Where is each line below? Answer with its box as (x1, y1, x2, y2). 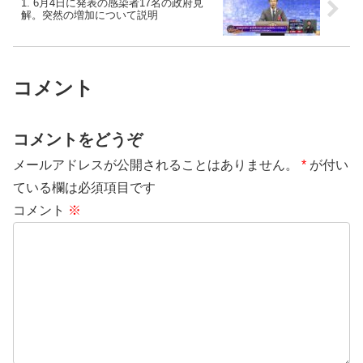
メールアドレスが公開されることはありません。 (13, 157, 298, 172)
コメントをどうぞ (13, 130, 143, 148)
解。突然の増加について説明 (21, 9, 158, 22)
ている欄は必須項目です (13, 180, 156, 194)
